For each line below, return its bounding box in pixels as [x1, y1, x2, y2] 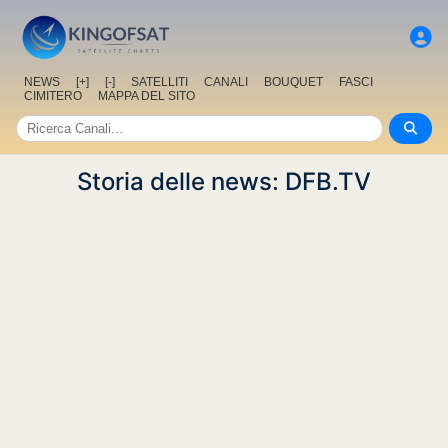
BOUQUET [264, 75, 323, 90]
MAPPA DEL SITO [98, 89, 195, 104]
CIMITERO [24, 89, 82, 104]
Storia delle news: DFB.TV [77, 167, 371, 197]
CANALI [204, 75, 248, 90]
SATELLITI [131, 75, 188, 90]
